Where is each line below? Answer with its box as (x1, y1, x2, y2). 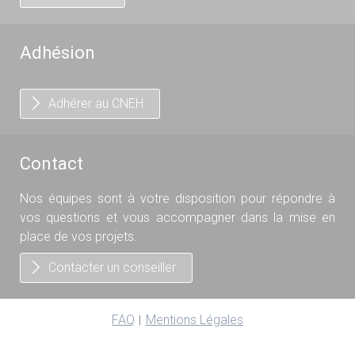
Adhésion (20, 43, 95, 63)
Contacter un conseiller (48, 260, 176, 275)
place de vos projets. (20, 229, 137, 244)
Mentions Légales (145, 312, 243, 327)
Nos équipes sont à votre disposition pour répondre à (20, 191, 335, 206)
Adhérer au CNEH (48, 96, 143, 111)
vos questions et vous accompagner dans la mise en (20, 210, 335, 225)
